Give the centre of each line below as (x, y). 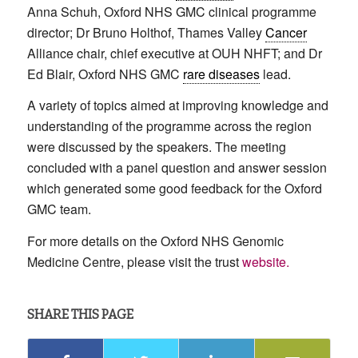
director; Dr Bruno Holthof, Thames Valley (146, 32)
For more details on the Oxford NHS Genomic (155, 241)
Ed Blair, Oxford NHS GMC (105, 74)
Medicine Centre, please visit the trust (134, 261)
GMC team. (59, 209)
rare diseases (221, 74)
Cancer (286, 32)
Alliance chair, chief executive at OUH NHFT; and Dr (174, 53)
